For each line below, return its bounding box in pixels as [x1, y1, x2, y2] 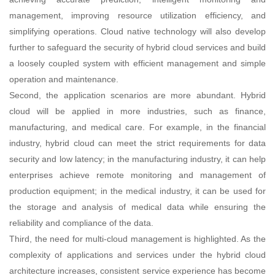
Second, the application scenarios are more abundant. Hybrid [9, 90, 266, 100]
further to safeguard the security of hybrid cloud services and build [9, 42, 266, 52]
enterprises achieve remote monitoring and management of [9, 169, 266, 180]
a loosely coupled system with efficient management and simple [9, 58, 266, 68]
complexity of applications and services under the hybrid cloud [9, 249, 266, 260]
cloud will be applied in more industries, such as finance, [9, 106, 266, 116]
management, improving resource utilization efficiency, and [9, 10, 266, 20]
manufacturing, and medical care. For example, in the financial [9, 122, 266, 132]
